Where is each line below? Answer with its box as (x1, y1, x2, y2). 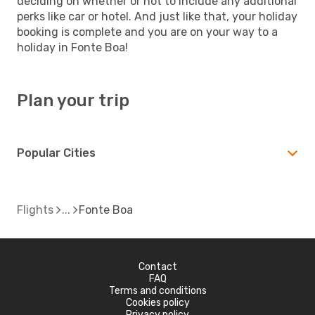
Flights (17, 202, 53, 217)
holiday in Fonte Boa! (17, 40, 128, 54)
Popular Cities (17, 146, 96, 160)
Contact (138, 260, 177, 273)
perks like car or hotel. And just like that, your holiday (17, 9, 297, 23)
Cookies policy (125, 296, 190, 309)
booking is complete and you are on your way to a (17, 25, 278, 39)
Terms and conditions (108, 284, 207, 297)
